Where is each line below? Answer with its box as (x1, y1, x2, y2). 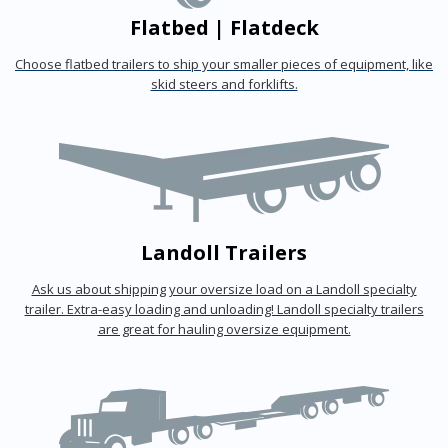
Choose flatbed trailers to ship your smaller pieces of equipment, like (15, 55, 433, 74)
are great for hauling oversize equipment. (97, 320, 351, 339)
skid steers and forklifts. (150, 75, 298, 94)
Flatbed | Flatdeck (129, 13, 319, 42)
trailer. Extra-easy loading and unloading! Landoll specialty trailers (24, 300, 424, 319)
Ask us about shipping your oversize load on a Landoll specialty (31, 280, 417, 299)
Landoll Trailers (141, 238, 307, 267)
